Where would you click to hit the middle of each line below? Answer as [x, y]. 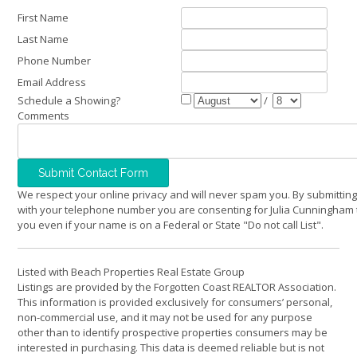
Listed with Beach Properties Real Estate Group [131, 271]
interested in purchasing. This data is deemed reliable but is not [171, 347]
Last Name [43, 39]
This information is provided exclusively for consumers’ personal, [175, 302]
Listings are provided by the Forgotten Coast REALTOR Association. [177, 286]
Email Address [52, 82]
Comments [43, 115]
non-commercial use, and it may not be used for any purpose [165, 317]
